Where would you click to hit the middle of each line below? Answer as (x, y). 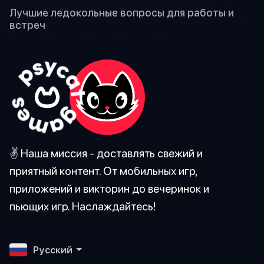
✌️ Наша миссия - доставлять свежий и (106, 153)
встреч (27, 25)
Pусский (53, 250)
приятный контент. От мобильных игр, (103, 170)
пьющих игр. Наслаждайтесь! (82, 206)
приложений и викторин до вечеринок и (109, 188)
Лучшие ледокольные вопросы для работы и (122, 12)
